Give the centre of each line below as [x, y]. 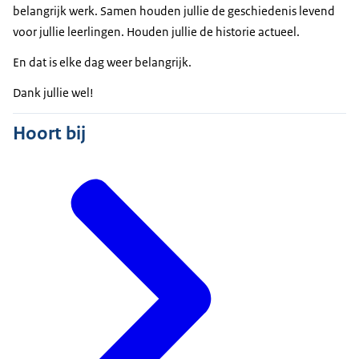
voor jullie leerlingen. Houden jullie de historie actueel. [156, 32]
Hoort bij [49, 133]
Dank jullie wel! [53, 93]
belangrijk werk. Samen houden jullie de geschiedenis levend [174, 11]
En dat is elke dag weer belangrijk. [102, 63]
